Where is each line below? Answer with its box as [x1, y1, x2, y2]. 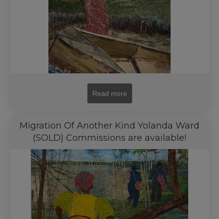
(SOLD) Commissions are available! [33, 132, 186, 143]
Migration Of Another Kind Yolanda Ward [20, 120, 199, 131]
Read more [92, 89, 127, 97]
